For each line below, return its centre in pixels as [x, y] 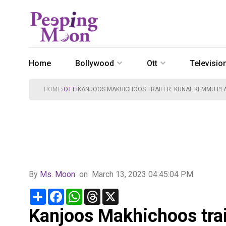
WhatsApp [100, 192]
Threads [115, 192]
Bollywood [95, 63]
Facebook [81, 192]
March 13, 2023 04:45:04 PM [143, 174]
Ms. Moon [59, 174]
